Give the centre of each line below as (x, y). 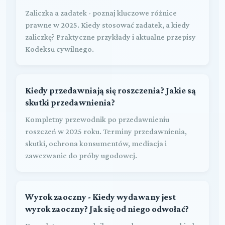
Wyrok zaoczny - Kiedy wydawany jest (100, 197)
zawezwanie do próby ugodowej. (81, 155)
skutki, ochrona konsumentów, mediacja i (96, 143)
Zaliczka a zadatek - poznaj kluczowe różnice (101, 13)
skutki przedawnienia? (70, 102)
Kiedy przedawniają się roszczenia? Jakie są (110, 90)
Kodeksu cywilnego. (60, 49)
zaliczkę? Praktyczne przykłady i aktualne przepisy (110, 37)
